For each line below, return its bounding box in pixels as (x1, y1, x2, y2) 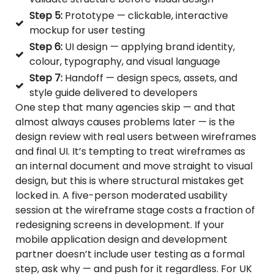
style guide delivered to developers (29, 86, 198, 100)
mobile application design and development (15, 232, 228, 247)
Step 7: (29, 71, 62, 86)
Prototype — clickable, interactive (62, 9, 228, 23)
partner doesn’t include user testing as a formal (15, 247, 245, 262)
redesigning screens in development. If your (15, 218, 224, 232)
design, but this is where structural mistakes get (15, 174, 244, 188)
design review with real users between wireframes (15, 130, 256, 144)
